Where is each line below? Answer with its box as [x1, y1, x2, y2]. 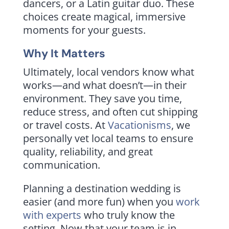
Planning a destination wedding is [22, 181, 181, 195]
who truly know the [81, 208, 175, 222]
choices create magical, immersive [22, 9, 186, 24]
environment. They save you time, [22, 91, 182, 105]
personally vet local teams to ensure [22, 131, 193, 145]
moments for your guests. [22, 22, 146, 37]
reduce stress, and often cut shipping [22, 104, 198, 119]
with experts [22, 208, 81, 222]
